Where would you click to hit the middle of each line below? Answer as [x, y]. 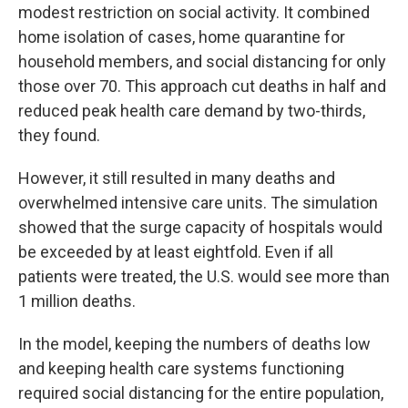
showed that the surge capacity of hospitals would [200, 227]
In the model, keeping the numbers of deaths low [194, 343]
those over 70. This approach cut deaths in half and [202, 86]
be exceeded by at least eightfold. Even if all [176, 251]
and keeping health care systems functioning [181, 368]
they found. [59, 135]
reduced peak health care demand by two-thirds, [192, 110]
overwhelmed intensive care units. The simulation [198, 202]
